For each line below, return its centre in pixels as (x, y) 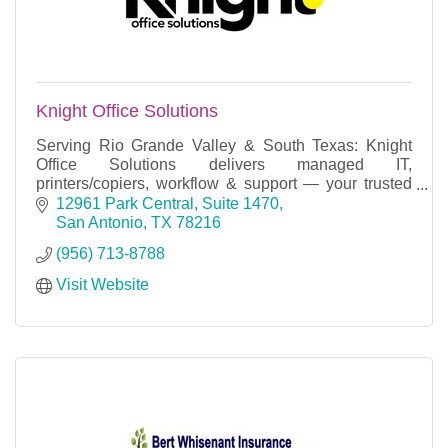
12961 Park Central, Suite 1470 (167, 203)
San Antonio (99, 222)
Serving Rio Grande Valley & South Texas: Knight (224, 146)
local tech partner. (98, 203)
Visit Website (102, 284)
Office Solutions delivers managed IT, (224, 165)
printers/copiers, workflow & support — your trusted (224, 184)
